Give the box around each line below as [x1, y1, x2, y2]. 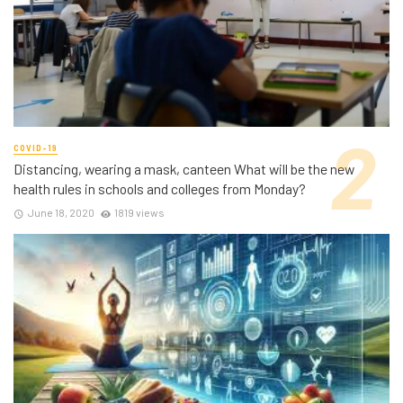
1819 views [114, 205, 166, 219]
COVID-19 [13, 142, 58, 153]
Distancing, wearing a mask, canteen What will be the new [13, 159, 354, 177]
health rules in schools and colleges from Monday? [13, 179, 306, 197]
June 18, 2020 [27, 205, 94, 219]
